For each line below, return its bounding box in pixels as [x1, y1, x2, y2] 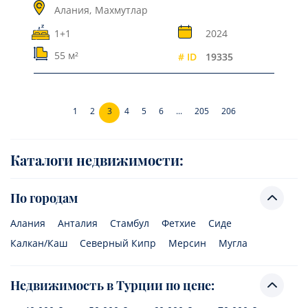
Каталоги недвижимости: [10, 150, 184, 169]
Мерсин [168, 236, 206, 250]
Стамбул [110, 216, 149, 230]
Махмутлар [95, 3, 148, 16]
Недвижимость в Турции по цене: [10, 276, 214, 294]
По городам [10, 189, 78, 206]
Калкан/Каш [10, 236, 67, 250]
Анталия [58, 216, 98, 230]
